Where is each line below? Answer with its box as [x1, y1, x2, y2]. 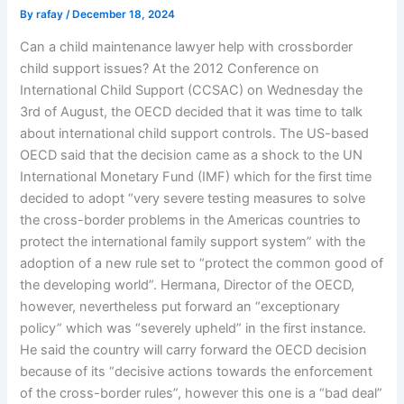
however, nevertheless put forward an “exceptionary [20, 298, 341, 315]
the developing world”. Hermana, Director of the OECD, [20, 276, 355, 293]
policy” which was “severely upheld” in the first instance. [20, 319, 367, 336]
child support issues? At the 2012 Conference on [20, 60, 320, 77]
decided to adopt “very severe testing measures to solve [20, 189, 366, 207]
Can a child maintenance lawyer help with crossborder [20, 38, 353, 55]
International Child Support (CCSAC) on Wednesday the [20, 81, 363, 98]
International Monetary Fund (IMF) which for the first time [20, 168, 372, 185]
